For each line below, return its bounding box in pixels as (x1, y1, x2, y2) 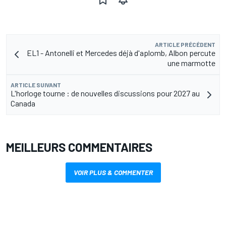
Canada (11, 98, 35, 108)
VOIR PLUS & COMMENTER (73, 168, 153, 177)
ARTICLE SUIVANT (11, 81, 61, 89)
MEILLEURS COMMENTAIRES (6, 140, 152, 155)
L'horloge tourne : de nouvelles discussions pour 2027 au (11, 88, 200, 98)
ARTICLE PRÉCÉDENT (155, 41, 215, 48)
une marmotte (167, 58, 215, 68)
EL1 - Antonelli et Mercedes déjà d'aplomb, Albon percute (27, 48, 215, 58)
